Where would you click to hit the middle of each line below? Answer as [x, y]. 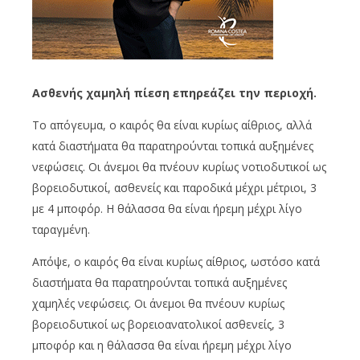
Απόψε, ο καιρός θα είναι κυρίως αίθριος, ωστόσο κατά [176, 261]
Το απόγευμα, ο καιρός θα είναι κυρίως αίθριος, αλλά [172, 125]
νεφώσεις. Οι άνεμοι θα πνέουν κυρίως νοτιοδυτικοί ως [179, 166]
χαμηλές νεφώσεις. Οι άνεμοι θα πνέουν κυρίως [158, 303]
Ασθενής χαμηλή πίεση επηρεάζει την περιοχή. [174, 92]
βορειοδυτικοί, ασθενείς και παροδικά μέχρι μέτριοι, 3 [174, 187]
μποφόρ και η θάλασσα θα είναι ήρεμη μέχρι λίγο [162, 345]
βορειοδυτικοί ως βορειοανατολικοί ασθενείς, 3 [158, 324]
